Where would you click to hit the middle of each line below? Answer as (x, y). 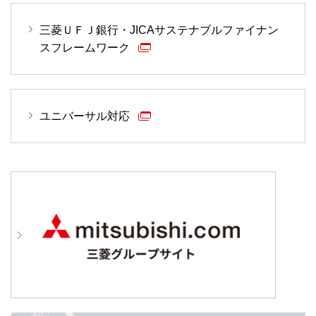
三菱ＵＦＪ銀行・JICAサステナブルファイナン (159, 30)
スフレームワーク (86, 48)
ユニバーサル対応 (86, 116)
